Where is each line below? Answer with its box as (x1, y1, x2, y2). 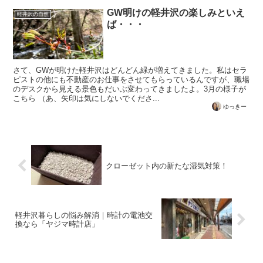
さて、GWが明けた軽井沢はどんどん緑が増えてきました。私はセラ (13, 65, 248, 75)
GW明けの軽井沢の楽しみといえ (107, 7, 245, 18)
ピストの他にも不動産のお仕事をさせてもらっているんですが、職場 (13, 75, 250, 84)
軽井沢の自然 (16, 11, 49, 18)
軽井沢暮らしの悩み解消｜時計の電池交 (15, 211, 153, 220)
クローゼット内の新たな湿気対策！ (105, 161, 228, 171)
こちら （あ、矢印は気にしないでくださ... (13, 93, 160, 103)
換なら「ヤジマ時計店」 (15, 220, 99, 229)
